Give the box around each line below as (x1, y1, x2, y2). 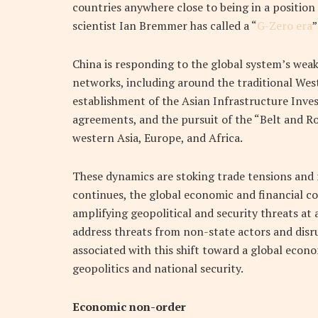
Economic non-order (72, 299, 186, 315)
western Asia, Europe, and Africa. (72, 130, 243, 146)
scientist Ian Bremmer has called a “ (72, 18, 257, 34)
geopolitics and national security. (72, 261, 243, 277)
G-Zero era (257, 18, 312, 34)
